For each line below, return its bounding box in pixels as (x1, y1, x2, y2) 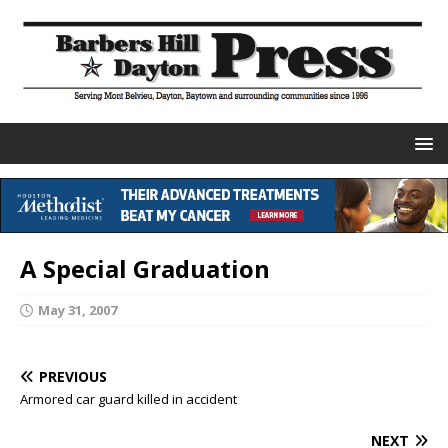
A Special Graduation (20, 252, 270, 286)
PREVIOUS (39, 367, 107, 387)
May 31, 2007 (38, 301, 117, 320)
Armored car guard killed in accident (20, 390, 237, 409)
